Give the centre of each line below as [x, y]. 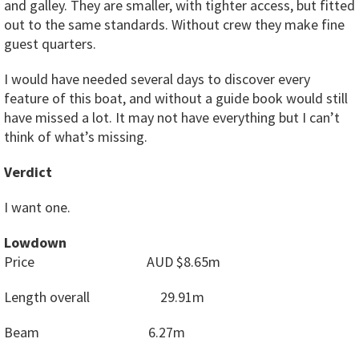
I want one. [37, 207]
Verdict [28, 171]
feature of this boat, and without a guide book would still [176, 98]
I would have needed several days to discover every [157, 79]
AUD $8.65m [184, 261]
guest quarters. [50, 43]
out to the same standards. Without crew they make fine [174, 24]
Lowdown [35, 242]
